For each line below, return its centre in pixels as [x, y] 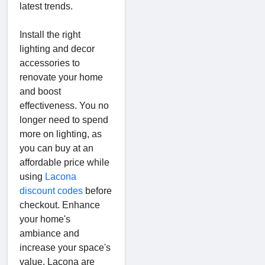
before [97, 190]
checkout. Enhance [60, 205]
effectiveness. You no [64, 105]
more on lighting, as [61, 134]
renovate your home [61, 77]
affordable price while [64, 162]
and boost [40, 91]
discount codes [51, 190]
